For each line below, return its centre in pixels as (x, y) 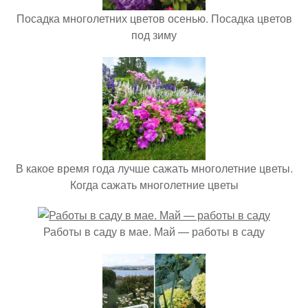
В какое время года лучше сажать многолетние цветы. (154, 168)
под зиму (154, 34)
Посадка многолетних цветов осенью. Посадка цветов (154, 18)
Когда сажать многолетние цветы (154, 184)
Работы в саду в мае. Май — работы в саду (154, 231)
